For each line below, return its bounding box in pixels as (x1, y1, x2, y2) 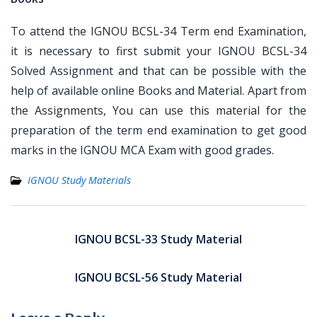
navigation (10, 230, 84, 248)
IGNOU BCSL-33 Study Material (75, 231, 242, 247)
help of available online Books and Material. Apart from (11, 83, 306, 98)
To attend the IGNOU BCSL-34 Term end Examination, (11, 23, 306, 39)
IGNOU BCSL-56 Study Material (75, 270, 242, 285)
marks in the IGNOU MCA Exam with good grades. (11, 142, 274, 158)
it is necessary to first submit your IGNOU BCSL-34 (11, 43, 306, 59)
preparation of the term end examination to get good (11, 122, 306, 138)
